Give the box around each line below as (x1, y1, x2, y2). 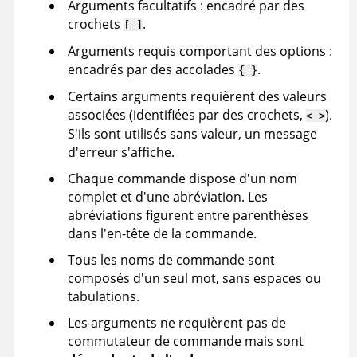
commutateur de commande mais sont (68, 332, 304, 351)
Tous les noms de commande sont (68, 251, 275, 269)
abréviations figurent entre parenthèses (68, 206, 308, 225)
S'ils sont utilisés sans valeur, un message (68, 125, 317, 143)
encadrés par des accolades (68, 61, 238, 79)
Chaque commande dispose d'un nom (68, 170, 297, 188)
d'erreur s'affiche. (68, 143, 175, 162)
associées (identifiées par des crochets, (68, 106, 306, 124)
